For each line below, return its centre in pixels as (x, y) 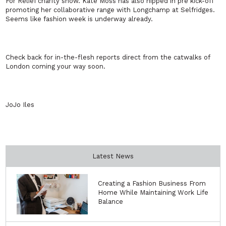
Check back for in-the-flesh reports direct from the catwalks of (108, 58)
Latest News (113, 156)
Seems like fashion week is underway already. (79, 19)
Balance (111, 202)
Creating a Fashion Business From (152, 184)
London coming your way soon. (56, 67)
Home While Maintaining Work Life (153, 193)
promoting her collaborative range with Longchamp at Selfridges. (110, 10)
